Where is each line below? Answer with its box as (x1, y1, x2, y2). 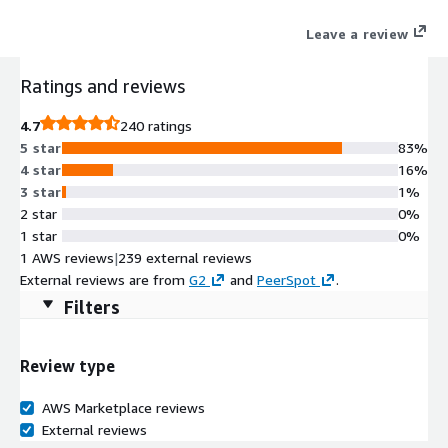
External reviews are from (20, 270, 185, 288)
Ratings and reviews (20, 74, 185, 97)
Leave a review (305, 24, 408, 42)
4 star (20, 160, 62, 178)
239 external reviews (118, 248, 252, 266)
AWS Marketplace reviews (42, 399, 205, 417)
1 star (20, 226, 57, 244)
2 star (20, 204, 57, 222)
